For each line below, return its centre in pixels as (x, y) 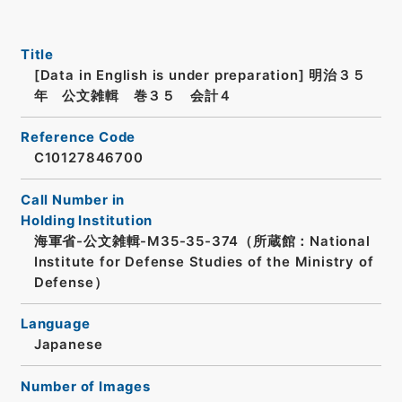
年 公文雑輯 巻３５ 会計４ (133, 96)
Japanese (68, 345)
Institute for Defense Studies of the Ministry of (204, 262)
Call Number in (73, 200)
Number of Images (85, 386)
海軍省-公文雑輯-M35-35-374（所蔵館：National (202, 241)
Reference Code (78, 138)
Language (55, 324)
